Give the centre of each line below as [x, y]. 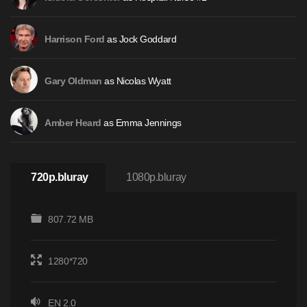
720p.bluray [60, 177]
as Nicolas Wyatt [136, 81]
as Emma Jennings [141, 123]
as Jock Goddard [140, 39]
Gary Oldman [73, 81]
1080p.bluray [156, 177]
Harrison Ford [75, 39]
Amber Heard [73, 123]
